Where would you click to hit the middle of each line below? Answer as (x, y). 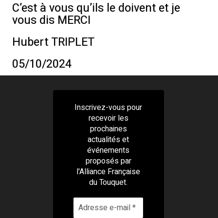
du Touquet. (109, 182)
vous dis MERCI (51, 20)
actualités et (109, 139)
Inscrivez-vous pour (109, 107)
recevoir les (108, 118)
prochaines (108, 129)
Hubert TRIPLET (53, 42)
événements (109, 150)
